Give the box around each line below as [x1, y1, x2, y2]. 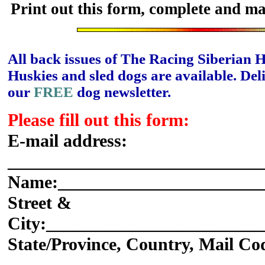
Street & [8, 193, 72, 213]
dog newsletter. [73, 84, 171, 100]
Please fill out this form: [8, 110, 189, 130]
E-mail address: [8, 131, 127, 151]
